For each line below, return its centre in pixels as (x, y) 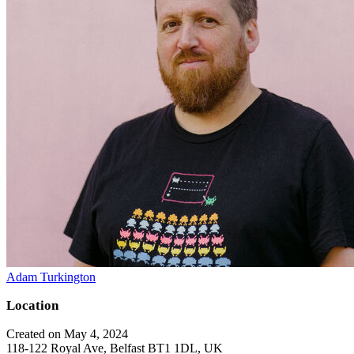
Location (32, 305)
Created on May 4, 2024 (67, 333)
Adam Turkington (51, 277)
